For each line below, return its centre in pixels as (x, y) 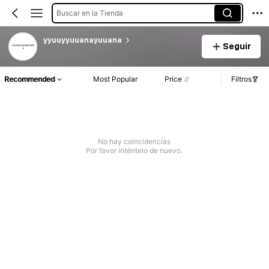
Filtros (241, 79)
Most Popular (116, 79)
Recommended (29, 79)
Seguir (237, 46)
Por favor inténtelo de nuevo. (134, 151)
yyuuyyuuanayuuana (82, 40)
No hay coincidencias (134, 142)
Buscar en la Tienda (89, 13)
